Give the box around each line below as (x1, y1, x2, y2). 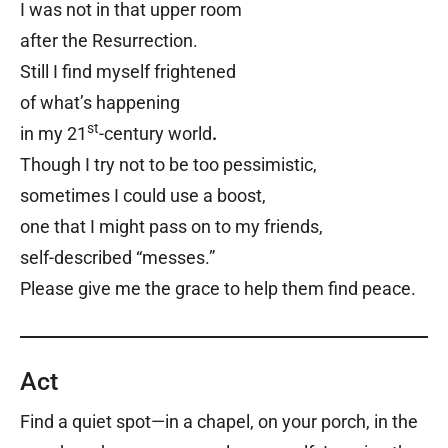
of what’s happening (20, 92, 180, 114)
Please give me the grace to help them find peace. (20, 278, 416, 300)
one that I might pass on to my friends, (20, 216, 323, 238)
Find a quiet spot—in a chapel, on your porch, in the (20, 411, 418, 433)
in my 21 (20, 123, 87, 145)
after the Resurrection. (20, 30, 198, 52)
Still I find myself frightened (20, 61, 236, 83)
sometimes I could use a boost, (20, 185, 266, 207)
